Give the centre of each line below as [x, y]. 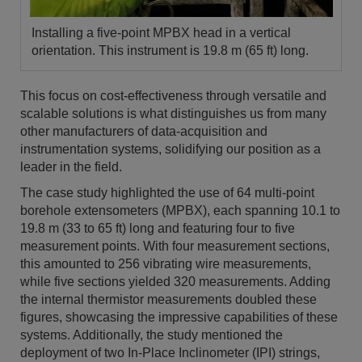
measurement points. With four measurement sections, [175, 246]
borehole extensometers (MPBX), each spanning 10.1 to [180, 210]
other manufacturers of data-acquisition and [144, 131]
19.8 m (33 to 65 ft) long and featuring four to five [158, 228]
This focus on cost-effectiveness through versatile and [173, 96]
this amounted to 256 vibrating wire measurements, [166, 264]
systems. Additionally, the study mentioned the [152, 335]
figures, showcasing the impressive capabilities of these [179, 317]
